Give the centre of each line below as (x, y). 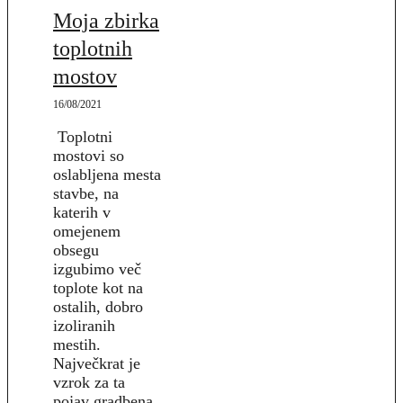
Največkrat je (97, 364)
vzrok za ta (89, 383)
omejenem (87, 232)
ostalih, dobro (98, 307)
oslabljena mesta (107, 175)
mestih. (77, 345)
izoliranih (84, 326)
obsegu (76, 251)
